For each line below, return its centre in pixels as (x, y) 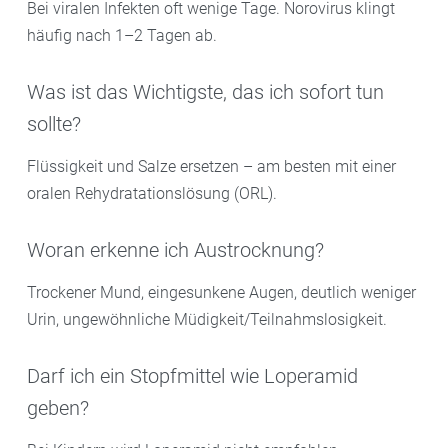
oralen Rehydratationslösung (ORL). (152, 193)
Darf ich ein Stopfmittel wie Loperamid (192, 375)
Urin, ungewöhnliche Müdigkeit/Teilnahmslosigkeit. (207, 319)
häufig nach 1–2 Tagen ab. (122, 35)
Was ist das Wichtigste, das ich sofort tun (205, 91)
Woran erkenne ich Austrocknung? (175, 249)
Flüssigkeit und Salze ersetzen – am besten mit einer (211, 166)
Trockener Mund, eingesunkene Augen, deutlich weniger (221, 292)
